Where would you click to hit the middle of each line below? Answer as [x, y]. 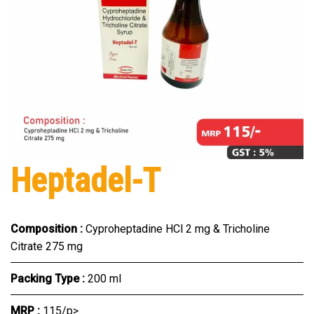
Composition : [48, 229]
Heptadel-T [86, 181]
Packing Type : [49, 279]
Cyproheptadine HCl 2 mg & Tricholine [178, 229]
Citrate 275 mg [47, 247]
